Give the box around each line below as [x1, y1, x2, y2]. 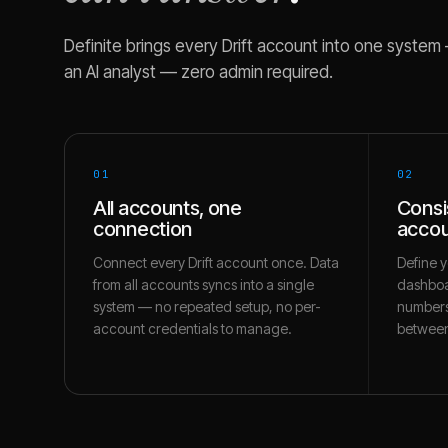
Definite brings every [64, 36, 222, 56]
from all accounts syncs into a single [93, 276, 314, 293]
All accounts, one [93, 196, 242, 220]
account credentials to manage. [93, 320, 292, 337]
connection [93, 217, 192, 241]
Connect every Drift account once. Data [93, 254, 339, 271]
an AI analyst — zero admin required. [64, 62, 333, 82]
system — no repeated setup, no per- [93, 298, 321, 315]
